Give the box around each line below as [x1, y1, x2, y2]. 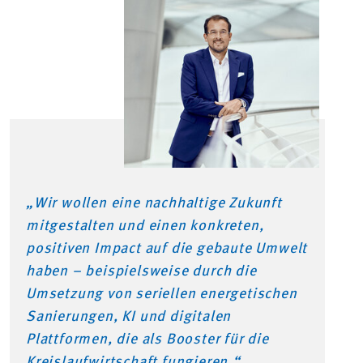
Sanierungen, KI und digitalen [26, 310, 232, 325]
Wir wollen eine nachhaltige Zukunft [33, 196, 282, 211]
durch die [188, 264, 257, 280]
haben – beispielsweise [26, 264, 189, 280]
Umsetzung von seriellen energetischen [26, 287, 297, 302]
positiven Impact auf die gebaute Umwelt [26, 241, 308, 257]
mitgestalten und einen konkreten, [26, 219, 264, 234]
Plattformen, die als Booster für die [26, 332, 269, 348]
